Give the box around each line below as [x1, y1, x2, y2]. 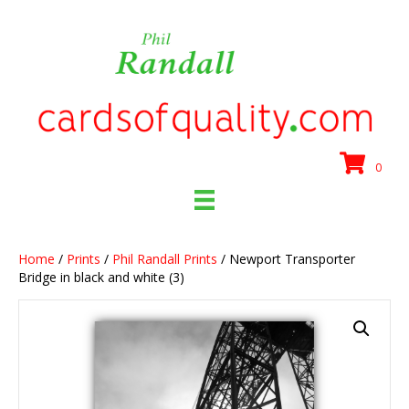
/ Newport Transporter [217, 250, 355, 268]
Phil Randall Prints [112, 250, 217, 268]
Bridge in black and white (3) [18, 268, 184, 287]
